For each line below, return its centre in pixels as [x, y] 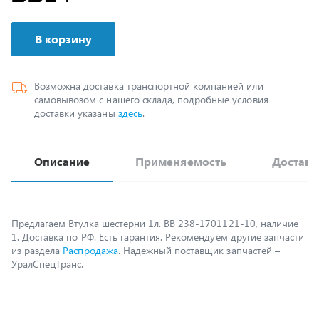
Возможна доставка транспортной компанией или [149, 54]
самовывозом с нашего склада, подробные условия [151, 68]
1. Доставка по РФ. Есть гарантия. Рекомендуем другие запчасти [158, 205]
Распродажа [90, 219]
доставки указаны [76, 82]
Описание [62, 130]
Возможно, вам [99, 303]
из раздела [37, 219]
